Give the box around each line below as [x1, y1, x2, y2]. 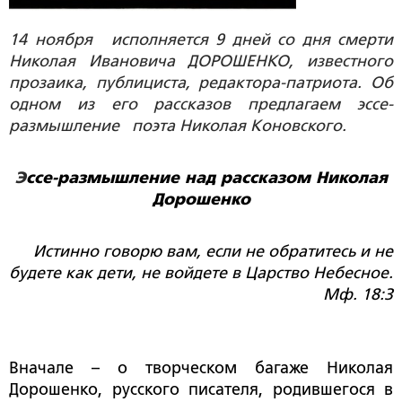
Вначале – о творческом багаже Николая [9, 359, 393, 378]
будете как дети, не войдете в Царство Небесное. [9, 264, 393, 283]
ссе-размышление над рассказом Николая [25, 169, 388, 188]
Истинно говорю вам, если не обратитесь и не [33, 242, 393, 261]
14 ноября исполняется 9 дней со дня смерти [9, 31, 393, 49]
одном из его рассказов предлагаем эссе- [9, 95, 393, 114]
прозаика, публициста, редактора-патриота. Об [9, 74, 393, 92]
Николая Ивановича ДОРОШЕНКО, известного [9, 52, 393, 71]
